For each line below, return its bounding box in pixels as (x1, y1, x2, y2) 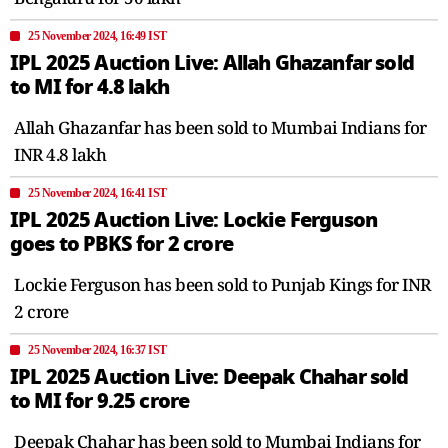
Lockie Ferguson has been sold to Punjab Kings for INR (14, 272, 431, 296)
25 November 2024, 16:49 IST (28, 28, 167, 43)
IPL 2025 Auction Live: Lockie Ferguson (10, 204, 378, 235)
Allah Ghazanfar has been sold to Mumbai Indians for (14, 115, 427, 139)
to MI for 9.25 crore (10, 385, 190, 416)
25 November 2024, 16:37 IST (28, 342, 167, 357)
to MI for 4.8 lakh (10, 71, 169, 102)
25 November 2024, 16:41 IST (28, 185, 167, 200)
